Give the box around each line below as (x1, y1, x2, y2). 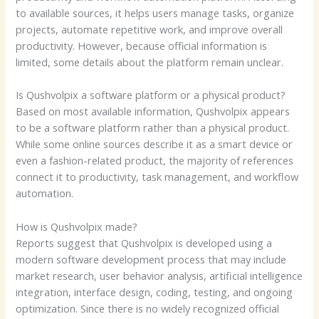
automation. (16, 186, 74, 201)
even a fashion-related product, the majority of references (16, 153, 294, 168)
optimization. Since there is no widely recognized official (16, 300, 280, 315)
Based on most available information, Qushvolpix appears (16, 104, 291, 119)
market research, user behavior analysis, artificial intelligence (16, 268, 303, 283)
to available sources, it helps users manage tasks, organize (16, 6, 295, 21)
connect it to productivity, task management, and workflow (16, 169, 299, 184)
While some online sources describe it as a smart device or (16, 137, 293, 152)
